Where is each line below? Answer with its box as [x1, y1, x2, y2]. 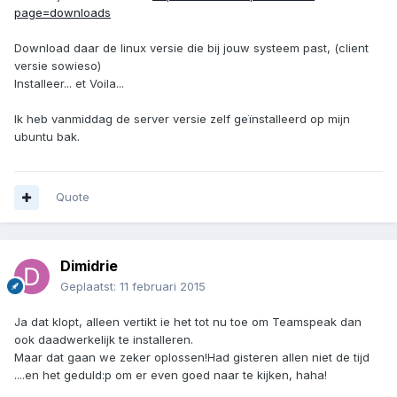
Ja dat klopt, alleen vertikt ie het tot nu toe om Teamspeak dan [14, 315, 362, 330]
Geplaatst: [60, 279, 120, 294]
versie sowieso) [14, 58, 101, 73]
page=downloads [14, 4, 111, 19]
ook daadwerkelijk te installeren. [14, 332, 193, 347]
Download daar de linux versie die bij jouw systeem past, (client [14, 40, 369, 55]
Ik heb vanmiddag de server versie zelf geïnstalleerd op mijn [14, 111, 350, 126]
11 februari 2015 [120, 279, 206, 294]
